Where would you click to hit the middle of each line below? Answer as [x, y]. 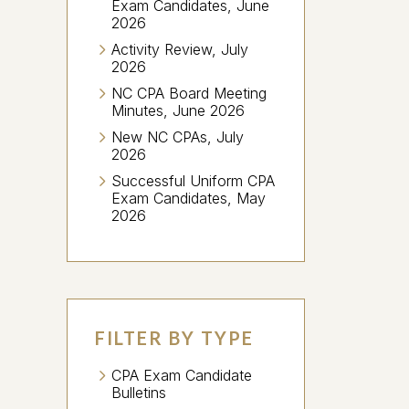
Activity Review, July [180, 49]
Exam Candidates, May [189, 198]
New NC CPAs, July [178, 137]
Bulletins [139, 393]
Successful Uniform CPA [193, 181]
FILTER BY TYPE [174, 338]
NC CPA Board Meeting [189, 93]
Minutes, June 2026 [178, 110]
